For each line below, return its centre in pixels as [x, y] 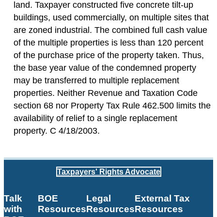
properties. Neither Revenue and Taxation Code [106, 93]
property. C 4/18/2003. [57, 131]
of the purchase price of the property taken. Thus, [109, 55]
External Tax [162, 198]
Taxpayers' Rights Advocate [108, 171]
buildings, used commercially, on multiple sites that [111, 18]
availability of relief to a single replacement [95, 118]
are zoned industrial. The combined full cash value [110, 30]
